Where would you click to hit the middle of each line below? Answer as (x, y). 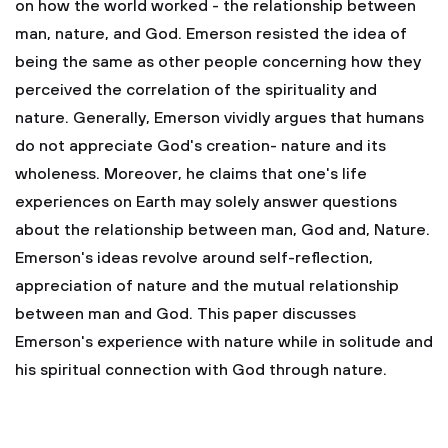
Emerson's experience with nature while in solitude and (224, 342)
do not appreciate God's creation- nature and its (200, 146)
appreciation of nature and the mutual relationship (207, 286)
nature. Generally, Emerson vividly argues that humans (219, 118)
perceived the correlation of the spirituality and (196, 90)
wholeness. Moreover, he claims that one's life (191, 174)
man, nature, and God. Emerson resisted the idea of (211, 34)
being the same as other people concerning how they (218, 62)
